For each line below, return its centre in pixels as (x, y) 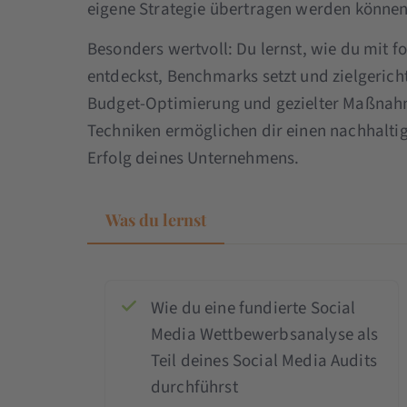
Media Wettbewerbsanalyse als (264, 334)
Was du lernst (155, 219)
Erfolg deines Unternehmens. (193, 158)
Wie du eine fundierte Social (253, 308)
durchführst (194, 387)
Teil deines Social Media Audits (263, 361)
